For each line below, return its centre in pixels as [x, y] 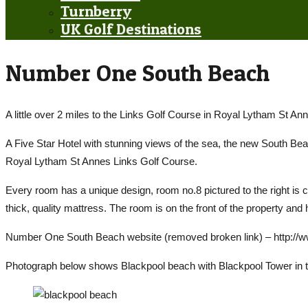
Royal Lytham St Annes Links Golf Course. [101, 162]
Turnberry [96, 11]
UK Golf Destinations [131, 29]
